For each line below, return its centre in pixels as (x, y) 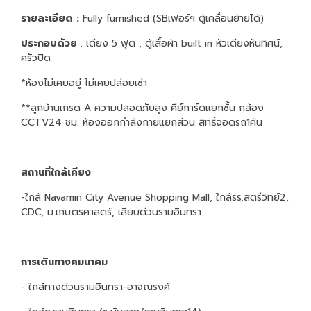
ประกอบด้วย (51, 43)
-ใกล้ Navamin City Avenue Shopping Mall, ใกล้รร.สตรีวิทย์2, (155, 197)
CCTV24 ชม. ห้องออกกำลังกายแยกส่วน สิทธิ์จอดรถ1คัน (142, 122)
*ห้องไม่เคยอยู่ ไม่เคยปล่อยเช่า (84, 83)
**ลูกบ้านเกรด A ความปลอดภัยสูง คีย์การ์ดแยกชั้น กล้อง (142, 108)
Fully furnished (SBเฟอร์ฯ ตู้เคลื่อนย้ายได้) (173, 18)
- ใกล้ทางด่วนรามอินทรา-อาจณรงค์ (95, 287)
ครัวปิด (37, 58)
